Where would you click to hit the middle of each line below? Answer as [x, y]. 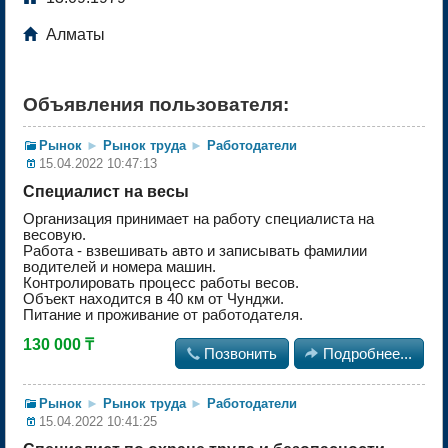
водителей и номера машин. [119, 267]
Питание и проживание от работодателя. [163, 315]
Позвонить [241, 354]
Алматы [74, 35]
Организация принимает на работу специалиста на [198, 219]
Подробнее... [368, 354]
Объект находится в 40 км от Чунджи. [153, 299]
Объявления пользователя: [156, 105]
